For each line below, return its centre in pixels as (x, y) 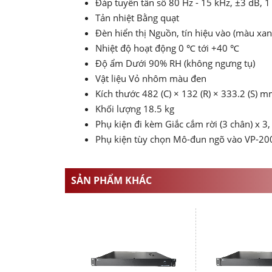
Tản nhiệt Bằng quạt (137, 18)
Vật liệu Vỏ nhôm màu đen (151, 79)
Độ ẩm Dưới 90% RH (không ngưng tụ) (175, 63)
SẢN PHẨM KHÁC (111, 181)
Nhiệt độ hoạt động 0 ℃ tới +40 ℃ (167, 48)
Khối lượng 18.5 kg (135, 109)
